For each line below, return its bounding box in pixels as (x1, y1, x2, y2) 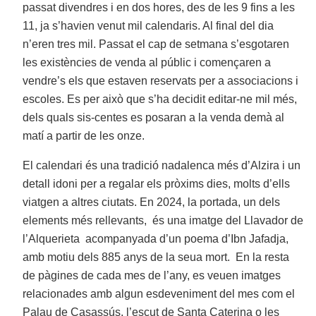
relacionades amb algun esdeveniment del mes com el (23, 288, 296, 300)
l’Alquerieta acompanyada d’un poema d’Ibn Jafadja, (23, 233, 289, 245)
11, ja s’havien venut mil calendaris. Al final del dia (23, 20, 274, 32)
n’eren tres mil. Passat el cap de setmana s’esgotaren (23, 38, 290, 51)
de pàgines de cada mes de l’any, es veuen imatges (23, 269, 281, 282)
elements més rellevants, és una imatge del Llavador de (23, 214, 304, 227)
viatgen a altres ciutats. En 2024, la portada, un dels (23, 196, 281, 209)
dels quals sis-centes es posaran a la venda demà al (23, 111, 285, 124)
